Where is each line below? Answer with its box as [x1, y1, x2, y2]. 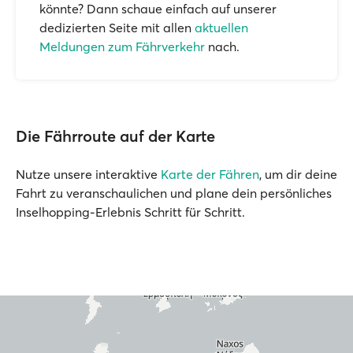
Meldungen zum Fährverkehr [39, 39, 205, 54]
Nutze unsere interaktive [16, 166, 161, 182]
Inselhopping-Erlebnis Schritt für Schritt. [16, 204, 245, 220]
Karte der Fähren [161, 166, 259, 182]
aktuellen [195, 20, 248, 35]
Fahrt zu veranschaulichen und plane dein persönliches [16, 185, 332, 201]
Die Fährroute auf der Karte [16, 126, 215, 146]
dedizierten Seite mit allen [39, 20, 195, 35]
